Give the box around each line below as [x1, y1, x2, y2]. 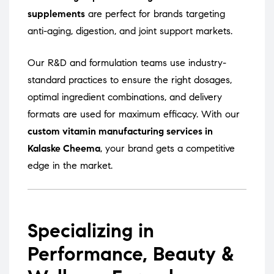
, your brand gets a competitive [100, 143, 235, 155]
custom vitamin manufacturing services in [28, 125, 213, 138]
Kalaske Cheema [28, 143, 100, 155]
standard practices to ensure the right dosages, [28, 74, 232, 86]
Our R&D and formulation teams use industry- [28, 57, 226, 69]
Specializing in [28, 218, 154, 243]
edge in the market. [28, 160, 113, 172]
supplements [28, 8, 85, 20]
